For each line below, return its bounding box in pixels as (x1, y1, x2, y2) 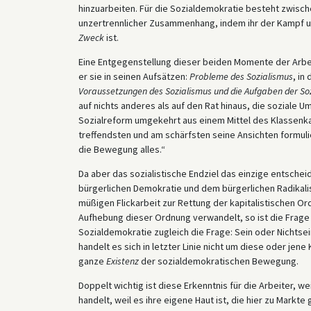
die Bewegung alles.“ (78, 142, 165, 155)
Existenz (106, 254, 139, 267)
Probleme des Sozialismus (189, 69, 293, 83)
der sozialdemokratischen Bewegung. (138, 254, 299, 267)
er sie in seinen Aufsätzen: (78, 69, 190, 83)
